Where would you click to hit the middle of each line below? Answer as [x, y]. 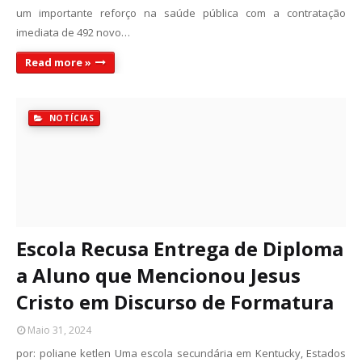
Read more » [58, 62]
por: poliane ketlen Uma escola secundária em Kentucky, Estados [181, 353]
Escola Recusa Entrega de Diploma [180, 248]
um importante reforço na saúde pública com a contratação [181, 13]
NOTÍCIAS [70, 118]
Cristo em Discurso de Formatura [175, 302]
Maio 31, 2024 [59, 330]
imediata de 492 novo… [73, 32]
